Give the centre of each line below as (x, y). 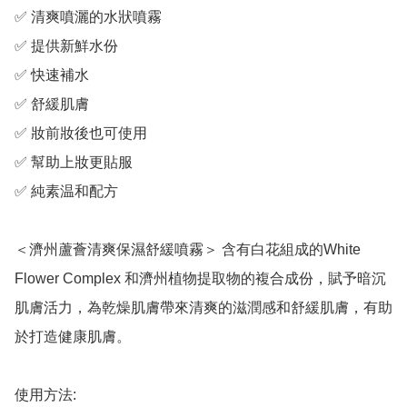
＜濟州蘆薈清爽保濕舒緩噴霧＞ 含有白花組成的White (188, 250)
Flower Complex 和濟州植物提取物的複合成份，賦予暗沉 (200, 279)
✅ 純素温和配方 (66, 192)
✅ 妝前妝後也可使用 (81, 134)
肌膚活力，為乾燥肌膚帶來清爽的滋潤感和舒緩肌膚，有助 (203, 308)
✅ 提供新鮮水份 (66, 46)
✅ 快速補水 (52, 75)
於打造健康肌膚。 (73, 337)
